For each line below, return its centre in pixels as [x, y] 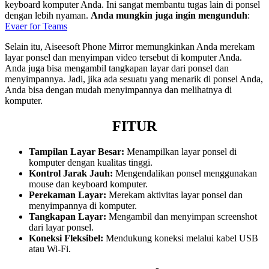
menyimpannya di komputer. [83, 205]
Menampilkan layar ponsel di [180, 151]
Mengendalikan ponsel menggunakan [185, 173]
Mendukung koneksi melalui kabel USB [181, 238]
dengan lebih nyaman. [48, 15]
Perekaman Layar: [68, 195]
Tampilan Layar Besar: [77, 151]
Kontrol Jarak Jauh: [71, 173]
